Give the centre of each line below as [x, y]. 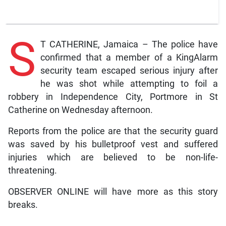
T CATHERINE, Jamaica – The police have [129, 45]
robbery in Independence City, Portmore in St [113, 97]
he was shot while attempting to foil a [129, 84]
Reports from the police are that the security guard [113, 131]
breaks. [23, 205]
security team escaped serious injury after [129, 71]
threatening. [32, 171]
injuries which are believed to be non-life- [113, 158]
